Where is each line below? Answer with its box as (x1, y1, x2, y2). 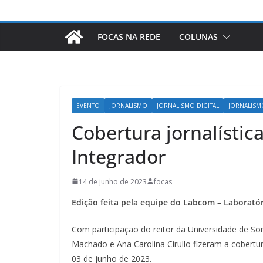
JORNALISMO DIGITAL (157, 101, 219, 110)
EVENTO (76, 101, 100, 110)
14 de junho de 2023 (79, 176, 147, 187)
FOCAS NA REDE (97, 31, 160, 42)
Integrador (72, 143, 166, 169)
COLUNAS (179, 31, 218, 42)
